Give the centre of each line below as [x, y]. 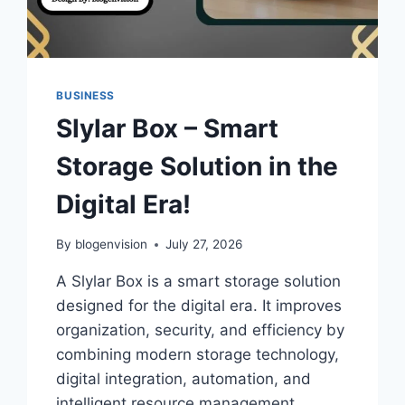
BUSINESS [86, 95]
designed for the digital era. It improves [199, 306]
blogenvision [111, 245]
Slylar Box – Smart [168, 128]
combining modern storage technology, [198, 355]
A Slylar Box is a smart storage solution [199, 282]
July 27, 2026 [203, 245]
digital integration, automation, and [184, 379]
